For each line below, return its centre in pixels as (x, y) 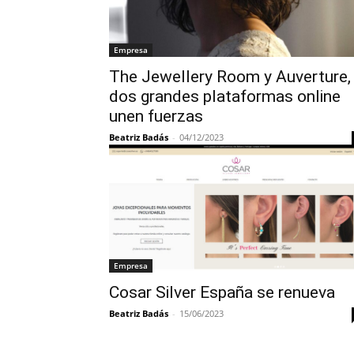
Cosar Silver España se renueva (222, 292)
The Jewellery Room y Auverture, (230, 77)
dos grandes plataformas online (225, 96)
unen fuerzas (156, 116)
